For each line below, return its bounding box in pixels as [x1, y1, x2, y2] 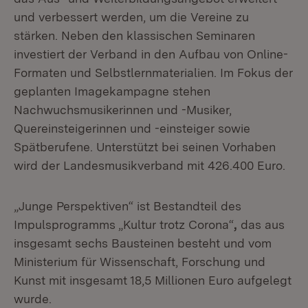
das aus [237, 217, 285, 232]
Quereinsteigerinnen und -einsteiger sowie [14, 121, 250, 135]
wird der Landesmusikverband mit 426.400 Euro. [14, 158, 285, 173]
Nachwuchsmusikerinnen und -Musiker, [14, 102, 232, 117]
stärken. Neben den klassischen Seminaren [14, 28, 255, 43]
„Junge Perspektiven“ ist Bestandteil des [14, 199, 241, 213]
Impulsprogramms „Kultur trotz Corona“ [14, 217, 234, 232]
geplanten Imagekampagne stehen [14, 84, 210, 98]
